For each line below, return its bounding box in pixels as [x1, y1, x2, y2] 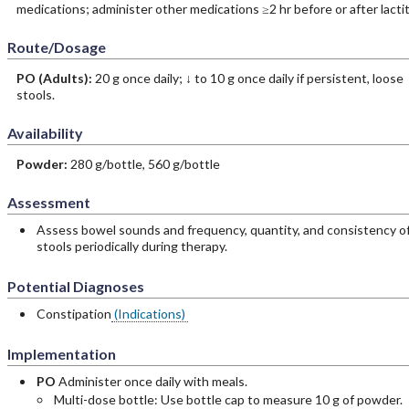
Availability [6, 124, 83, 142]
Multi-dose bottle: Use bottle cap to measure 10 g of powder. [53, 392, 403, 407]
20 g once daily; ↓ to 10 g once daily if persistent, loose [94, 70, 404, 86]
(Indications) [110, 306, 188, 321]
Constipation [36, 306, 111, 321]
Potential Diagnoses [6, 278, 144, 295]
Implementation [6, 345, 116, 362]
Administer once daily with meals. [58, 373, 247, 389]
